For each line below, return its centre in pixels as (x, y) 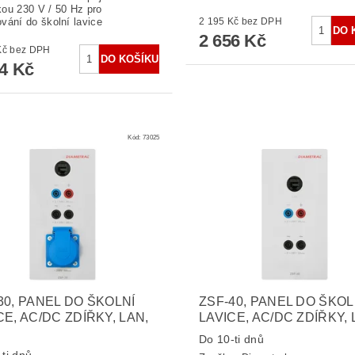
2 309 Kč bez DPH (30, 50)
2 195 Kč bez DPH (262, 21)
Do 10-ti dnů (231, 339)
